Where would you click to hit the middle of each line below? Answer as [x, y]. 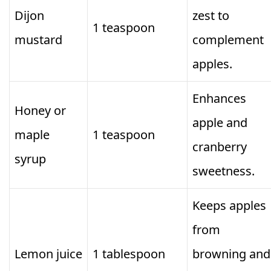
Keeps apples [229, 206]
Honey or [40, 111]
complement [228, 40]
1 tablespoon [129, 254]
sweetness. [224, 171]
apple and [220, 123]
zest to [211, 16]
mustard [38, 40]
